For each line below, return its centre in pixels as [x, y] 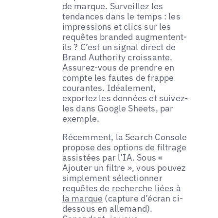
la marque [82, 198]
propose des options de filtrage [124, 147]
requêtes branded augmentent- [125, 36]
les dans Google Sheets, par [118, 108]
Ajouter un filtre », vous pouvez [124, 167]
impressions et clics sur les [117, 26]
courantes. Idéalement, [109, 88]
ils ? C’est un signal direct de [119, 47]
